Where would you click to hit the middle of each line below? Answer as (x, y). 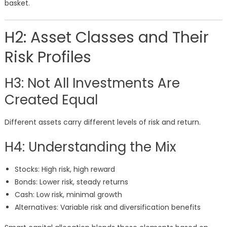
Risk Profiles (48, 58)
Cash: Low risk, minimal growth (68, 195)
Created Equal (51, 100)
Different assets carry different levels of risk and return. (102, 122)
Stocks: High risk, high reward (65, 169)
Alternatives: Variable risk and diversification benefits (107, 207)
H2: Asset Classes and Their (106, 38)
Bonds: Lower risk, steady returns (71, 182)
